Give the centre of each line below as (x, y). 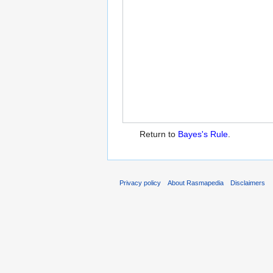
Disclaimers (248, 183)
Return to (159, 134)
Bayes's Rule (203, 134)
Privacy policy (140, 183)
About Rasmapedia (196, 183)
